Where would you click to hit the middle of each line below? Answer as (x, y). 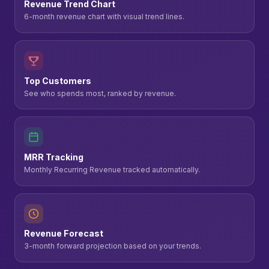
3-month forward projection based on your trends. (113, 246)
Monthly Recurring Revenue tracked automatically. (112, 169)
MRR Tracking (54, 157)
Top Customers (58, 80)
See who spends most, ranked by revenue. (100, 93)
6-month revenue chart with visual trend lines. (104, 17)
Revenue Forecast (64, 234)
